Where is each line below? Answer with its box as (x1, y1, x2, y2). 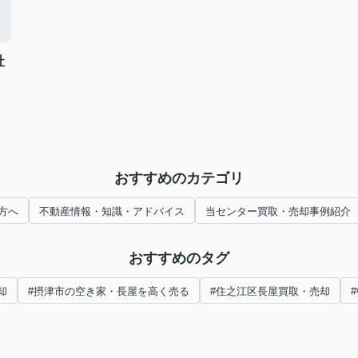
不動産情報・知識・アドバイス (38, 205, 185, 217)
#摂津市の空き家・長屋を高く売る (28, 285, 189, 297)
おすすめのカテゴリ (114, 170, 244, 186)
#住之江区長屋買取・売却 (210, 285, 330, 297)
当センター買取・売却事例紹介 (205, 205, 351, 217)
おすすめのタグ (129, 250, 229, 266)
